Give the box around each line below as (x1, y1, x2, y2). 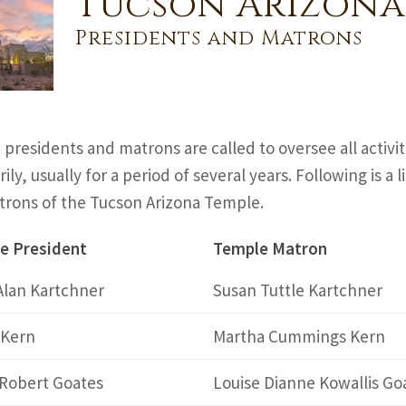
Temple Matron (212, 237, 327, 259)
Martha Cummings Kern (212, 325, 385, 347)
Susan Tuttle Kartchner (212, 279, 382, 301)
